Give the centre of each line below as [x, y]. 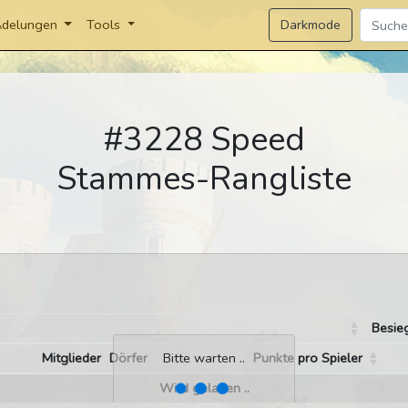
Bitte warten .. [204, 358]
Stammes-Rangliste [204, 179]
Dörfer [128, 358]
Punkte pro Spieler [308, 358]
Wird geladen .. [204, 388]
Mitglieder [71, 358]
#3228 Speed [204, 140]
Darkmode [311, 24]
